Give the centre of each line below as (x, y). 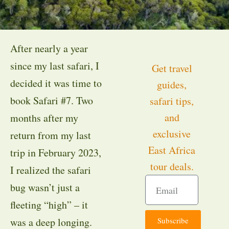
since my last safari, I (55, 66)
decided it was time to (56, 83)
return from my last (51, 135)
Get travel (172, 68)
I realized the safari (51, 170)
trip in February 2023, (56, 153)
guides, (172, 85)
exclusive (172, 134)
